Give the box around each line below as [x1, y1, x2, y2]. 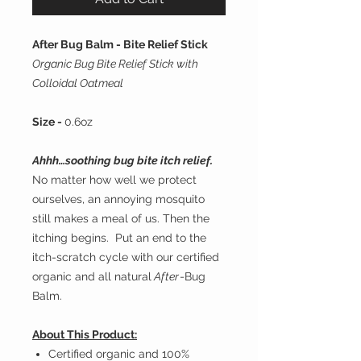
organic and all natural [32, 270, 151, 284]
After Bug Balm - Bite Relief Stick [32, 38, 208, 52]
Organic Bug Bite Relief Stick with [32, 57, 198, 71]
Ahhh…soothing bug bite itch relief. [32, 154, 215, 168]
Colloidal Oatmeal [32, 77, 123, 90]
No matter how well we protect [32, 173, 197, 187]
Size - [32, 115, 64, 129]
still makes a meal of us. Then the [32, 212, 210, 226]
